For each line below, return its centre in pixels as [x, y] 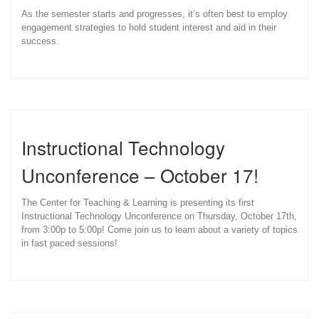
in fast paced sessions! [69, 243]
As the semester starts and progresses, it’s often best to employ [155, 14]
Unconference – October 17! [140, 174]
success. [40, 41]
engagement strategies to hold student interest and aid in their [149, 27]
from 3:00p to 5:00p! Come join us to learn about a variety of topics [159, 229]
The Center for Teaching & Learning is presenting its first [138, 202]
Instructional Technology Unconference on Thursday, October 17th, [159, 216]
